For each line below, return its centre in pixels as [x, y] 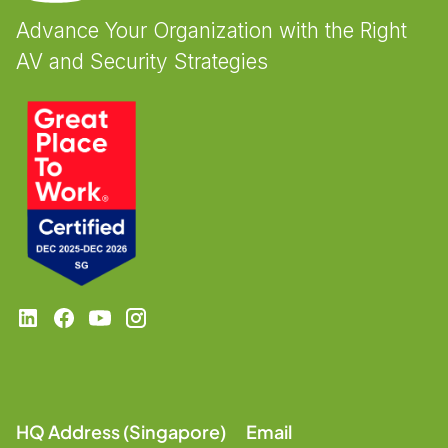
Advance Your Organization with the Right [211, 31]
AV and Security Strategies [142, 62]
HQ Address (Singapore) [121, 432]
